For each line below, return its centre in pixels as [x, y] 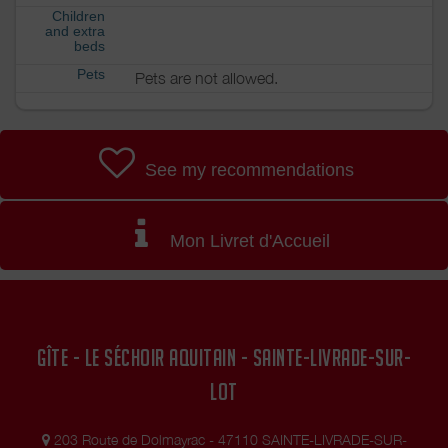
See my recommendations [247, 170]
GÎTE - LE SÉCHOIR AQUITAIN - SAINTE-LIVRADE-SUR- [224, 357]
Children [78, 15]
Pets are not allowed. [206, 77]
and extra [75, 30]
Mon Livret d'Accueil [247, 240]
